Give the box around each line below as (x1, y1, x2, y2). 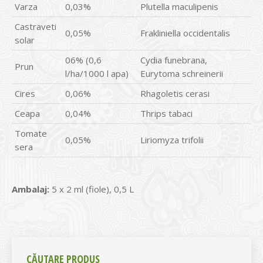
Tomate (15, 127, 47, 139)
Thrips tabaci (140, 107, 193, 119)
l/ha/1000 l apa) (65, 68, 129, 79)
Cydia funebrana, (140, 54, 207, 66)
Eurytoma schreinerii (140, 68, 223, 79)
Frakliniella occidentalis (140, 27, 230, 39)
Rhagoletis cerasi (140, 87, 210, 99)
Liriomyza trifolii (140, 134, 204, 146)
